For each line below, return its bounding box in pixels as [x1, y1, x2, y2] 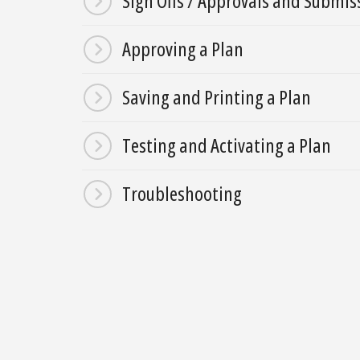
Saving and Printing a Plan [122, 84, 311, 111]
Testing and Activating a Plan [122, 132, 331, 159]
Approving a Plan [122, 35, 243, 63]
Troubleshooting [122, 180, 242, 207]
